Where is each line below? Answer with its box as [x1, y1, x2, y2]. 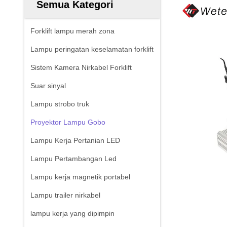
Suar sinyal [30, 82, 66, 90]
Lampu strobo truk [30, 100, 89, 108]
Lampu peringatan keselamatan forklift [30, 45, 154, 53]
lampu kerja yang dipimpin [30, 209, 115, 217]
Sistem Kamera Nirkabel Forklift [30, 63, 132, 71]
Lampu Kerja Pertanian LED [30, 136, 120, 144]
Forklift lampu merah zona [30, 27, 115, 35]
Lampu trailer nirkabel [30, 191, 100, 199]
